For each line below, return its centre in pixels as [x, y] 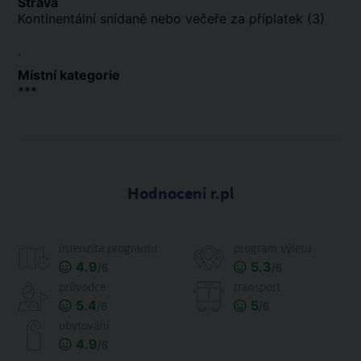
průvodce [82, 287]
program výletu [272, 249]
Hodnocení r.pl [180, 193]
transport [257, 287]
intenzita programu [108, 249]
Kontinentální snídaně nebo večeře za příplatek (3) [171, 19]
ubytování [84, 326]
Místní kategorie [69, 75]
